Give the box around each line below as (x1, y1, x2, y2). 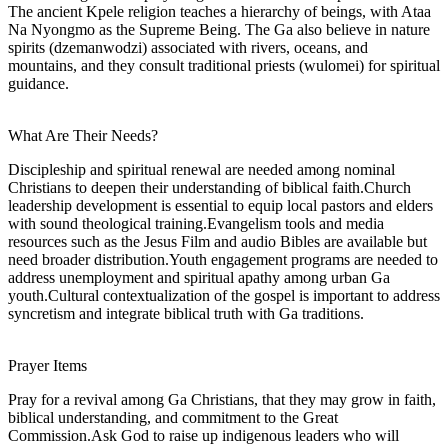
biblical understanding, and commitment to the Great (8, 408, 338, 426)
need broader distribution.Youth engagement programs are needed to (8, 250, 438, 268)
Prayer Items (8, 356, 87, 374)
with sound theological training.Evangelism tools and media (8, 214, 384, 232)
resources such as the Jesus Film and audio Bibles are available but (8, 232, 427, 250)
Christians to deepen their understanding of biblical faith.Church (8, 178, 411, 196)
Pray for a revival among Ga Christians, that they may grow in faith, (8, 390, 436, 408)
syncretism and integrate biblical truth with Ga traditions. (8, 304, 364, 322)
